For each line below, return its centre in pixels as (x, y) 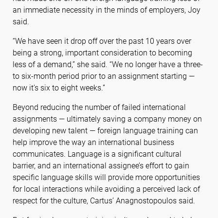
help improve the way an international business (93, 143)
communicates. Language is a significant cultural (97, 154)
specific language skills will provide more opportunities (106, 178)
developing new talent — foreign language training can (105, 131)
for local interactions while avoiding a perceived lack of (106, 189)
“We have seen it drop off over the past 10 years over (102, 41)
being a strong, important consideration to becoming (102, 53)
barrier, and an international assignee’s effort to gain (101, 166)
